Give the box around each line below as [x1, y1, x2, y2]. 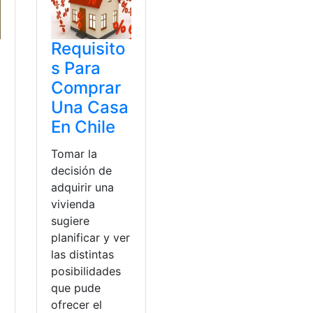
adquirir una [51, 180, 115, 194]
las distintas [51, 247, 115, 261]
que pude [51, 280, 101, 295]
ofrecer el [51, 297, 103, 312]
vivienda [51, 196, 96, 211]
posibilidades [51, 263, 122, 278]
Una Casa [51, 96, 129, 117]
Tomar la [51, 146, 98, 161]
